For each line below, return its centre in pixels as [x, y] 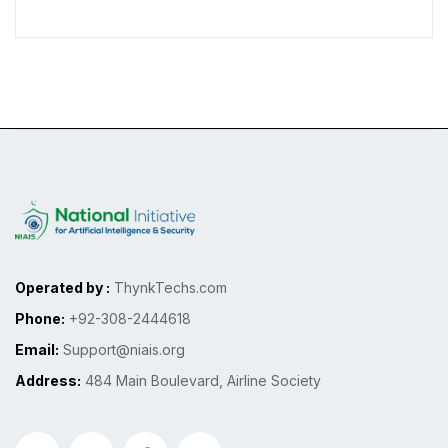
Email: [37, 349]
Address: [48, 380]
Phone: [40, 318]
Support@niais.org [122, 349]
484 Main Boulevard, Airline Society [201, 380]
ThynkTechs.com [168, 287]
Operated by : [62, 287]
